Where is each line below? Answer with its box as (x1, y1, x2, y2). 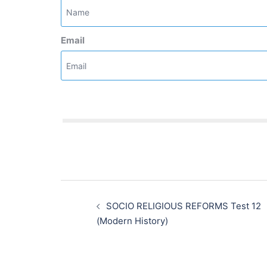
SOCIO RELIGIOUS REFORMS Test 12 (106, 200, 261, 212)
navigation (60, 195, 127, 210)
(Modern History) (97, 215, 168, 226)
